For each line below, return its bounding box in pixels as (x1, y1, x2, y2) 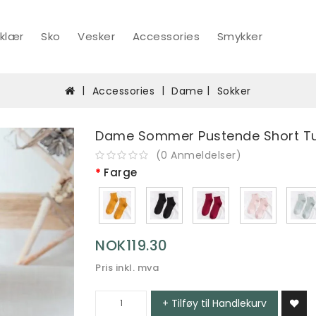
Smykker (217, 29, 263, 44)
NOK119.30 (95, 235, 168, 255)
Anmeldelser (171, 147, 236, 162)
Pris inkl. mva (95, 260, 159, 274)
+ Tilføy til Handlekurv (162, 296, 267, 310)
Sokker (217, 83, 251, 98)
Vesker (78, 29, 116, 44)
